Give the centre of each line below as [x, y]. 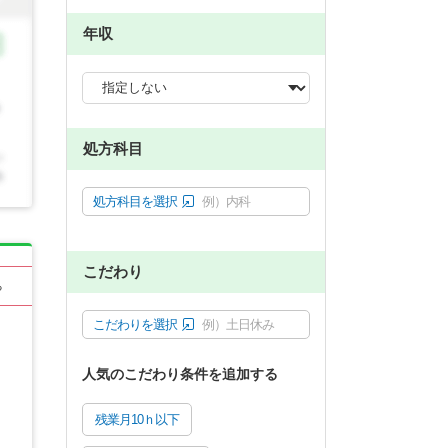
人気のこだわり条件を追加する [180, 373]
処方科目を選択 [135, 201]
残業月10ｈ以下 [137, 419]
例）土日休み [238, 324]
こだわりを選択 [135, 324]
